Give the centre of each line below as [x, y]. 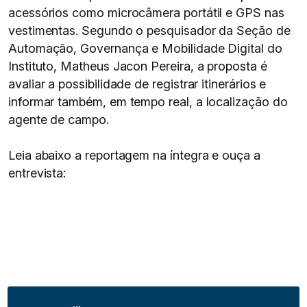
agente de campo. [59, 120]
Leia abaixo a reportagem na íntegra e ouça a [134, 155]
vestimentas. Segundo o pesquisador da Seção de [149, 30]
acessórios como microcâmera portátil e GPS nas [146, 13]
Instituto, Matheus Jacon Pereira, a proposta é [138, 66]
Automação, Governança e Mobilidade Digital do [145, 48]
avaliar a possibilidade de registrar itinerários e [137, 84]
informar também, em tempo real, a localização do [148, 102]
